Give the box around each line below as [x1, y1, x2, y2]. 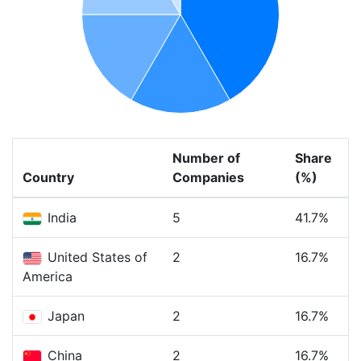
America [23, 268, 73, 284]
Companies [172, 169, 244, 185]
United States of [44, 249, 147, 265]
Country [23, 169, 74, 185]
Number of [172, 150, 240, 166]
